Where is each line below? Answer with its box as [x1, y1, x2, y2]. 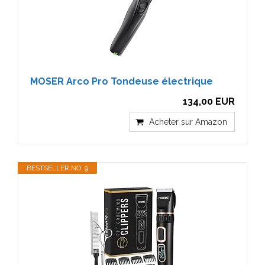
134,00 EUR [183, 96, 235, 107]
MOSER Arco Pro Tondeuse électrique [30, 76, 213, 87]
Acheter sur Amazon [149, 117, 227, 127]
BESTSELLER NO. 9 [27, 164, 88, 172]
